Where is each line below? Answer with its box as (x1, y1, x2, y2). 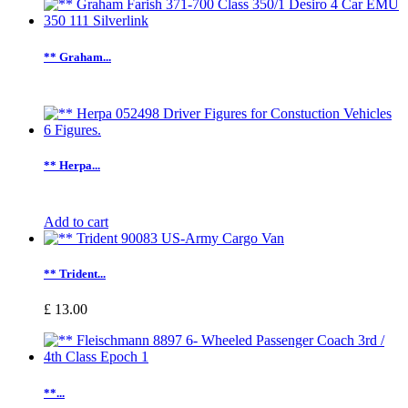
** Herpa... (44, 158, 100, 172)
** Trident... (44, 267, 106, 281)
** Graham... (44, 49, 111, 64)
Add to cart (44, 214, 108, 230)
